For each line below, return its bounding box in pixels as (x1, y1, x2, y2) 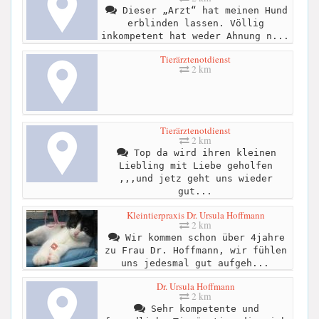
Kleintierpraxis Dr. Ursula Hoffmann (126, 208, 265, 221)
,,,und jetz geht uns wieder (118, 173, 273, 184)
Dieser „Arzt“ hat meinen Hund (116, 5, 288, 16)
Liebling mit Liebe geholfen (118, 160, 273, 172)
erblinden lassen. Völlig (127, 18, 264, 29)
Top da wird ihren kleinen (127, 147, 276, 159)
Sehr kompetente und (145, 303, 259, 314)
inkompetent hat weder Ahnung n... (100, 31, 289, 42)
